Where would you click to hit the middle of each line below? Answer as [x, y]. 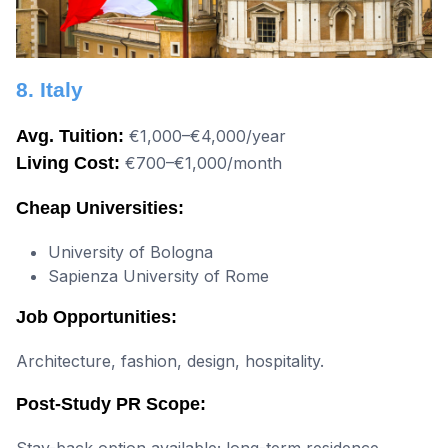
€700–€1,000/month [201, 162]
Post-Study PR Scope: [111, 403]
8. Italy [49, 89]
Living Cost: [68, 162]
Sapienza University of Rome [158, 275]
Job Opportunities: [96, 316]
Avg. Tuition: [70, 135]
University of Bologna [130, 251]
